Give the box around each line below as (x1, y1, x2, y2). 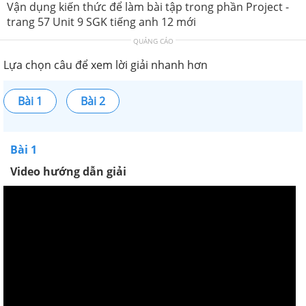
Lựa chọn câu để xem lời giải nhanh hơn (3, 57, 208, 72)
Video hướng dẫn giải (10, 164, 126, 179)
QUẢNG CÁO (133, 36, 173, 46)
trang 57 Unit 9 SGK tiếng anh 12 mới (7, 14, 196, 29)
